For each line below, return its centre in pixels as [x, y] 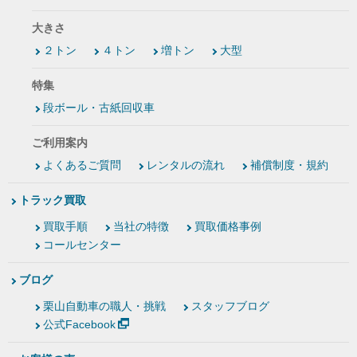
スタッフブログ [230, 306]
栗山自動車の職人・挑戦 [104, 306]
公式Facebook [79, 325]
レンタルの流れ [186, 165]
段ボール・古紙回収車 [99, 108]
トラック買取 [53, 200]
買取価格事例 [228, 227]
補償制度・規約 [289, 165]
